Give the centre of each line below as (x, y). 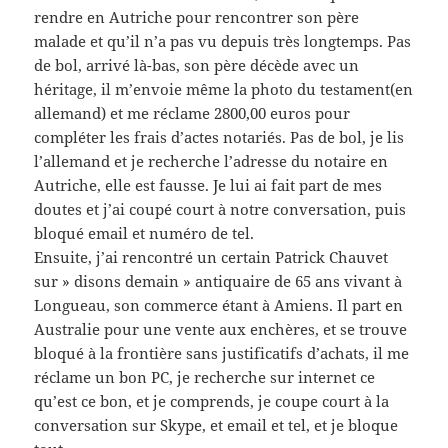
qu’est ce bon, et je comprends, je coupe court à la (212, 401)
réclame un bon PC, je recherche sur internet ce (205, 377)
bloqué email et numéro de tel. (144, 233)
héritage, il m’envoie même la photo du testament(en (224, 89)
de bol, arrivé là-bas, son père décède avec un (197, 65)
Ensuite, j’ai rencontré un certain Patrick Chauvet (211, 257)
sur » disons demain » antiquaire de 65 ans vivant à (218, 281)
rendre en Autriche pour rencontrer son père (197, 17)
